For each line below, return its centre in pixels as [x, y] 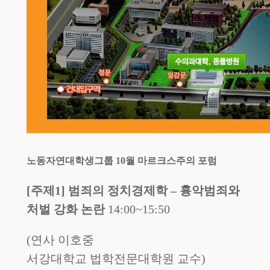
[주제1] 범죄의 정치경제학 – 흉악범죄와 [133, 191]
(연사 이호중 [60, 240]
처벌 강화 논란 [67, 209]
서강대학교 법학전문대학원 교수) [116, 259]
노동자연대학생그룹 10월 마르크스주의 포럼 [121, 161]
